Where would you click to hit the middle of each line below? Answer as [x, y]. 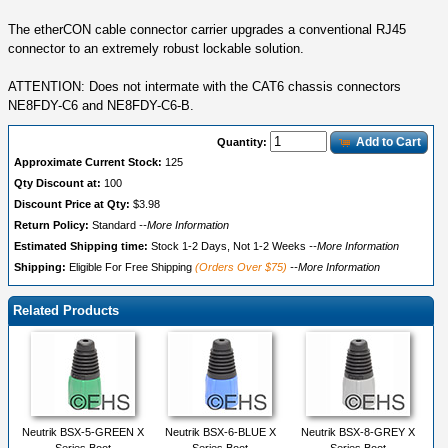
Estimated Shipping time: [82, 246]
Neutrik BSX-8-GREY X [358, 432]
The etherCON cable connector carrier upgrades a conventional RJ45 [207, 29]
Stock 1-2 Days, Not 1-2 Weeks [228, 246]
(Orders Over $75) [241, 267]
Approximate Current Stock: [89, 162]
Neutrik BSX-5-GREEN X [82, 432]
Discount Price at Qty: [72, 204]
